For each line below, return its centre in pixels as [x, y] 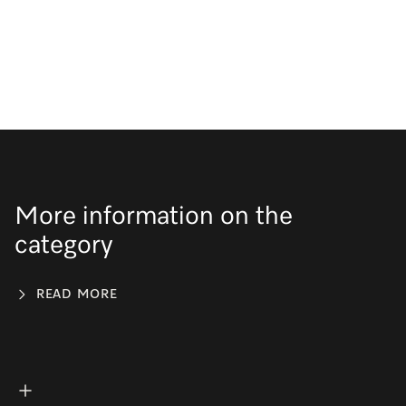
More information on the [154, 217]
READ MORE [77, 294]
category [64, 246]
